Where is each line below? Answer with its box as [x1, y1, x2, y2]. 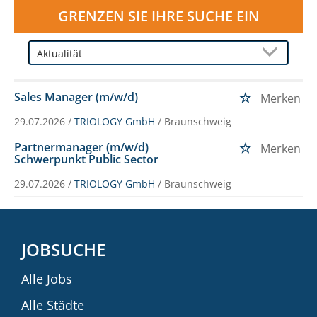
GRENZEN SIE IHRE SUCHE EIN [57, 6, 260, 25]
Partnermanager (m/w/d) [14, 139, 149, 155]
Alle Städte [21, 296, 84, 313]
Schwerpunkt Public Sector [14, 151, 158, 167]
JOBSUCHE [21, 237, 105, 261]
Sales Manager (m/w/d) [14, 88, 138, 105]
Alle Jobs [21, 270, 72, 287]
